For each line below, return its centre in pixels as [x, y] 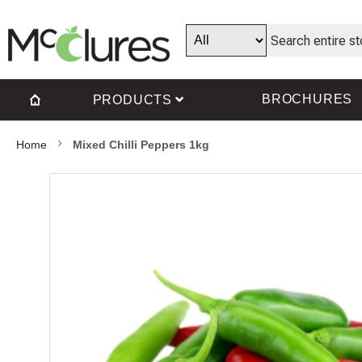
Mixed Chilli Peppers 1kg [141, 145]
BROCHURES [307, 99]
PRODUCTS [132, 100]
